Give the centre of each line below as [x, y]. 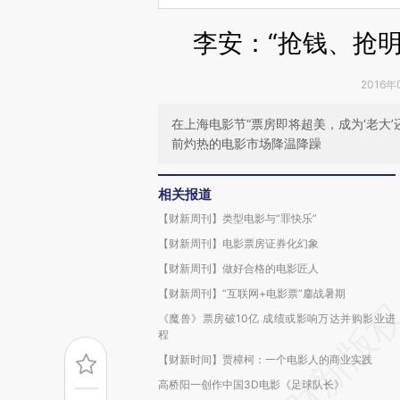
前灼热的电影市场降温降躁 [246, 143]
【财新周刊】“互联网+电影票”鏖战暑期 [252, 293]
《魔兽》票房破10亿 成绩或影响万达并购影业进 [277, 318]
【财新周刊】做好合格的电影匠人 [238, 268]
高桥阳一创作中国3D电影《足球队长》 [251, 384]
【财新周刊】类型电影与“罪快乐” [237, 218]
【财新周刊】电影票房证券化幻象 [238, 243]
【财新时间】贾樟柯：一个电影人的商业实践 [265, 359]
